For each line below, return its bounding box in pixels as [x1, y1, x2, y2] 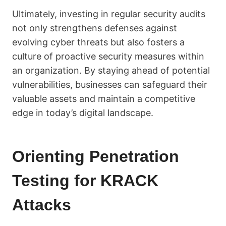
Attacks [12, 196, 71, 214]
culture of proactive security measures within [12, 51, 204, 62]
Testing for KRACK [12, 172, 158, 190]
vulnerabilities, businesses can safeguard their [12, 79, 207, 90]
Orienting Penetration [12, 147, 179, 165]
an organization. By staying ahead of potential [12, 65, 210, 76]
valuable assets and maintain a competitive [12, 93, 195, 104]
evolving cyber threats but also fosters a [12, 37, 185, 47]
